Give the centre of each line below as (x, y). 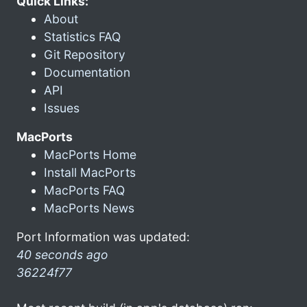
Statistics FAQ (82, 36)
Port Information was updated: (103, 236)
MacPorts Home (90, 154)
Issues (62, 108)
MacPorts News (89, 208)
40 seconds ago (62, 254)
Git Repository (85, 54)
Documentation (87, 72)
